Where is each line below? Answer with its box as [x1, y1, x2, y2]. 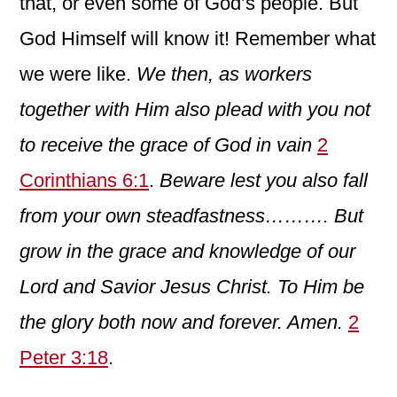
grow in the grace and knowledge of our [19, 239, 355, 262]
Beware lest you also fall [160, 168, 368, 191]
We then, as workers [136, 62, 312, 85]
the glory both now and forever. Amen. [19, 310, 343, 333]
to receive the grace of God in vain [19, 133, 312, 156]
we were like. [19, 62, 136, 85]
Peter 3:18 [19, 346, 108, 369]
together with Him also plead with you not [19, 97, 370, 121]
